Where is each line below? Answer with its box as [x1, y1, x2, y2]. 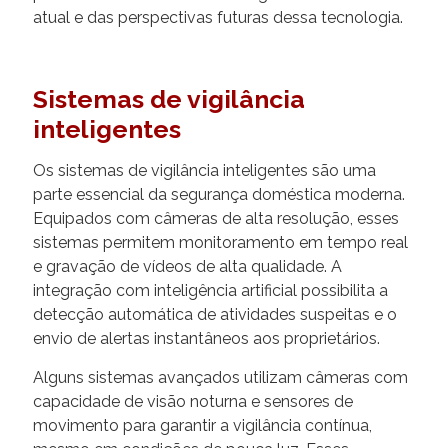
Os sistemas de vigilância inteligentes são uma [33, 160, 376, 180]
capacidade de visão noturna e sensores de [33, 391, 353, 411]
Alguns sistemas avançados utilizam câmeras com [33, 367, 408, 387]
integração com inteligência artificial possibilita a [33, 280, 388, 300]
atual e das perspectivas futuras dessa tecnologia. [33, 7, 403, 27]
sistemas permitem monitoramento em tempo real [33, 232, 408, 252]
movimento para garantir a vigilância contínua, [33, 415, 372, 435]
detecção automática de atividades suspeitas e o [33, 304, 397, 324]
